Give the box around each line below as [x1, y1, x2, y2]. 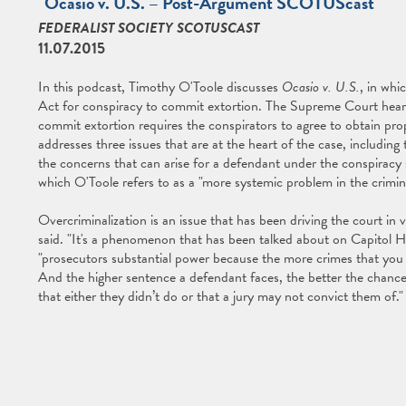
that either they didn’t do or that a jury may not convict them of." [37, 285, 403, 307]
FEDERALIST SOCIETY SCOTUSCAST [37, 17, 259, 39]
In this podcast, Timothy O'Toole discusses [37, 76, 282, 98]
